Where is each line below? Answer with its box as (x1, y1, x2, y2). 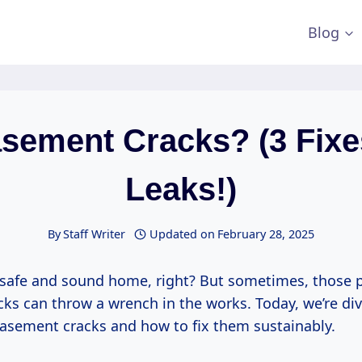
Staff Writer (62, 226, 125, 242)
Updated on (149, 226, 216, 242)
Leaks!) (125, 171, 237, 207)
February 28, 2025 (217, 226, 315, 242)
